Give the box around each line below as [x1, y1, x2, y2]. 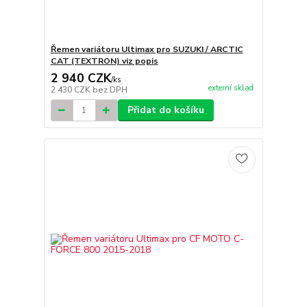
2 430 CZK [50, 84, 93, 96]
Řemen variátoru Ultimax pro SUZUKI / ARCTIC [50, 44, 243, 56]
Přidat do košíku [127, 103, 204, 117]
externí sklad [208, 83, 254, 94]
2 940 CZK [50, 70, 111, 87]
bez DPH [92, 84, 127, 96]
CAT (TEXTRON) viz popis [50, 56, 158, 67]
